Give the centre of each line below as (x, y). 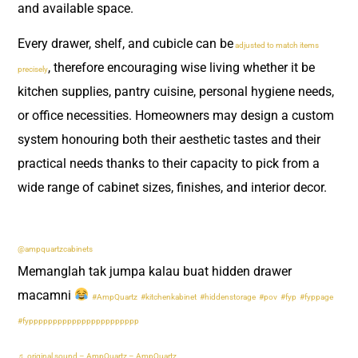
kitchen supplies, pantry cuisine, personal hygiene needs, (176, 92)
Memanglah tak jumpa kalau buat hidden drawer (155, 271)
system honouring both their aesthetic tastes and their (169, 140)
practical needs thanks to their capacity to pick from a (169, 164)
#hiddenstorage (228, 296)
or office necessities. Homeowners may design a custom (176, 116)
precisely (33, 70)
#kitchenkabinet (169, 296)
